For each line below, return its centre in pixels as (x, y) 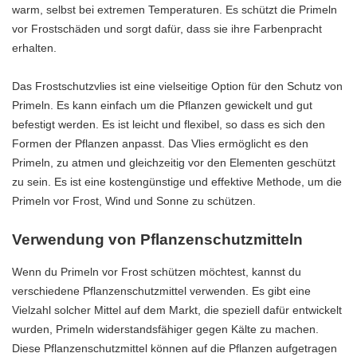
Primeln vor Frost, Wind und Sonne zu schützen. (134, 201)
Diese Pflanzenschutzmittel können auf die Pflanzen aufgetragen (175, 348)
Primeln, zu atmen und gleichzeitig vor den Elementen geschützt (174, 163)
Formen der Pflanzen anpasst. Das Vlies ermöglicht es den (160, 144)
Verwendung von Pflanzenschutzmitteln (157, 240)
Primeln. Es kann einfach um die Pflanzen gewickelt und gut (162, 106)
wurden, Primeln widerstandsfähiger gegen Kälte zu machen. (165, 329)
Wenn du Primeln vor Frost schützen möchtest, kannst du (157, 271)
